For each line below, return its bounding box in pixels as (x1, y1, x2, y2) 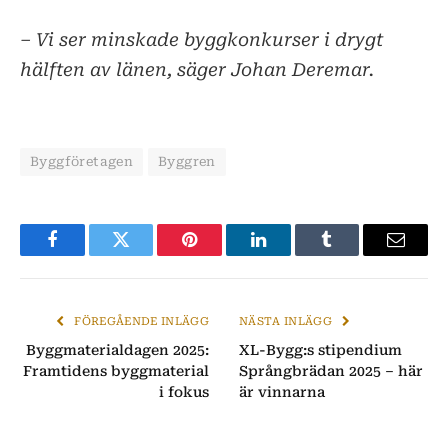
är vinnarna (239, 384, 325, 401)
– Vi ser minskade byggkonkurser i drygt (20, 29, 383, 51)
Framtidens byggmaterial (23, 363, 209, 380)
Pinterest (188, 245, 252, 264)
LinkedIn (256, 245, 323, 264)
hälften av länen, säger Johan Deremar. (20, 59, 374, 81)
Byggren (158, 154, 216, 170)
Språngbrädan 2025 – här (239, 363, 423, 380)
